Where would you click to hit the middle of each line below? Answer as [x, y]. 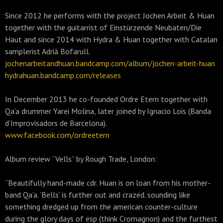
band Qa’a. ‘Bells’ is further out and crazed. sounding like [98, 195]
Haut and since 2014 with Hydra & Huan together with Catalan [111, 39]
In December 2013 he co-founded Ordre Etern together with [106, 99]
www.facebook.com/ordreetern [57, 135]
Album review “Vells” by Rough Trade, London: [81, 159]
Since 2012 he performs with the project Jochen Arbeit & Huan [110, 15]
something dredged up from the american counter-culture [101, 207]
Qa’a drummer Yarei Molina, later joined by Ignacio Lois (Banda [108, 111]
